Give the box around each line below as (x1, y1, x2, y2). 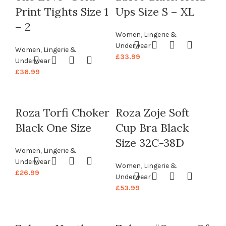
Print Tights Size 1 (15, 5, 108, 19)
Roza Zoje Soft (116, 105, 190, 120)
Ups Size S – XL (116, 5, 195, 19)
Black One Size (15, 121, 91, 135)
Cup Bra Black (116, 121, 189, 135)
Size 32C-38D (116, 136, 184, 150)
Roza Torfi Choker (15, 105, 109, 120)
